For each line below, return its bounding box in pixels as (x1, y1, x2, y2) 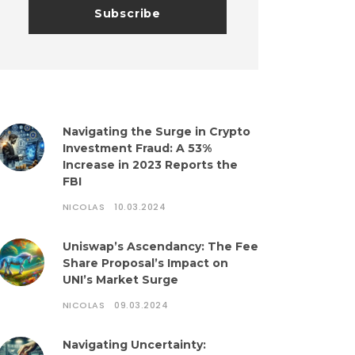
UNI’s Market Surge (62, 273, 178, 287)
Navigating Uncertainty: (62, 338, 206, 352)
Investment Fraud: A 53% (62, 141, 212, 155)
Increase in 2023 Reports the (62, 158, 238, 172)
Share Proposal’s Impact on (62, 256, 228, 270)
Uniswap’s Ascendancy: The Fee (62, 239, 258, 254)
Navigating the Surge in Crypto (62, 124, 250, 139)
